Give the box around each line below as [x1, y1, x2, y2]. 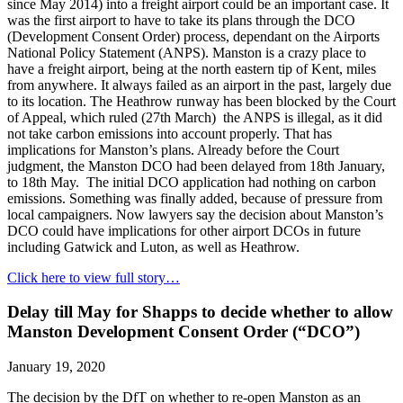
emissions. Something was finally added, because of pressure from [7, 190, 382, 206]
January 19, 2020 [7, 359, 105, 375]
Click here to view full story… [7, 269, 180, 285]
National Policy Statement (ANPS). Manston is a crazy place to [7, 44, 366, 60]
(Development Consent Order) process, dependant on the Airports [7, 28, 380, 44]
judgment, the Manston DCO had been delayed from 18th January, [7, 157, 385, 174]
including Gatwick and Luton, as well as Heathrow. [7, 238, 300, 255]
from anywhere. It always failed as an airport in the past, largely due [7, 76, 391, 93]
